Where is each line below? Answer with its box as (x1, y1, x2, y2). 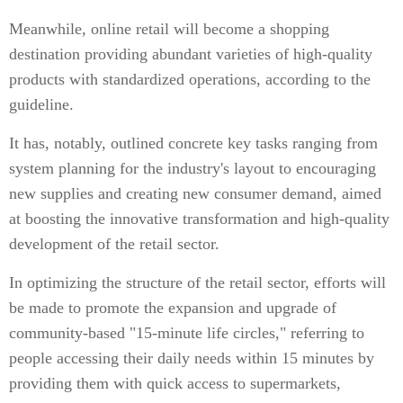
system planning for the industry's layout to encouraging (9, 159, 376, 177)
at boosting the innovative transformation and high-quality (9, 210, 390, 228)
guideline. (9, 95, 74, 113)
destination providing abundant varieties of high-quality (9, 45, 372, 63)
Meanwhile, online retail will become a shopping (9, 20, 329, 38)
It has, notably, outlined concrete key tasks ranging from (9, 134, 378, 152)
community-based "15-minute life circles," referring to (9, 324, 364, 342)
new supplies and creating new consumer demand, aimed (9, 184, 381, 202)
